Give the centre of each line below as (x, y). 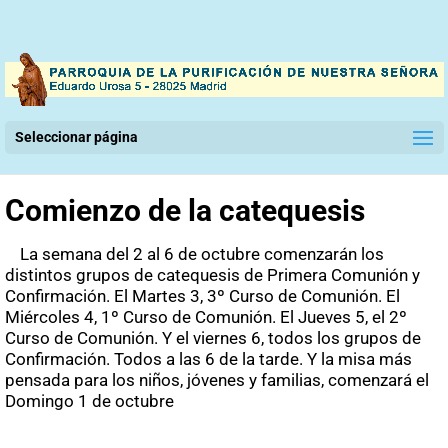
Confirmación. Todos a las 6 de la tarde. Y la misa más (208, 359)
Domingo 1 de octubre (89, 401)
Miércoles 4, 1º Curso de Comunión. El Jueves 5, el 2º (206, 317)
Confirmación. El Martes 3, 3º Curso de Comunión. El (202, 296)
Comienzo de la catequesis (185, 211)
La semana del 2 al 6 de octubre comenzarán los (202, 254)
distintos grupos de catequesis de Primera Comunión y (212, 275)
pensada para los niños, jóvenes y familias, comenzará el (217, 380)
